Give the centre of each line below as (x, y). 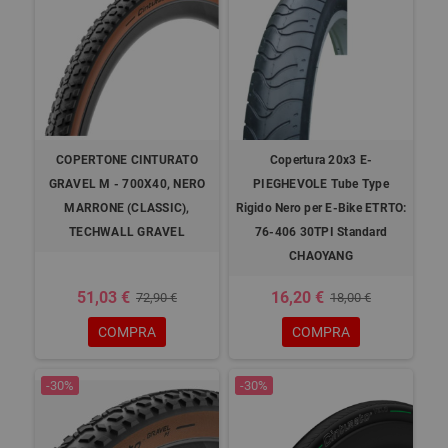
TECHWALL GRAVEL (127, 232)
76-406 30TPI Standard (321, 232)
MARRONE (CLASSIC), (127, 208)
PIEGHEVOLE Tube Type (321, 184)
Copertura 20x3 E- (321, 160)
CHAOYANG (321, 256)
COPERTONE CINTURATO (127, 160)
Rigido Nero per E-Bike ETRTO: (321, 208)
